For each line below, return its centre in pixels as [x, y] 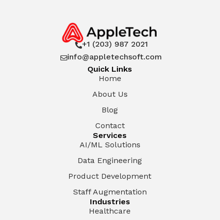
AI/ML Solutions [110, 144]
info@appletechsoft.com [115, 56]
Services [110, 135]
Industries [110, 201]
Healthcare [110, 211]
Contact [110, 125]
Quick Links [110, 69]
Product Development [110, 176]
